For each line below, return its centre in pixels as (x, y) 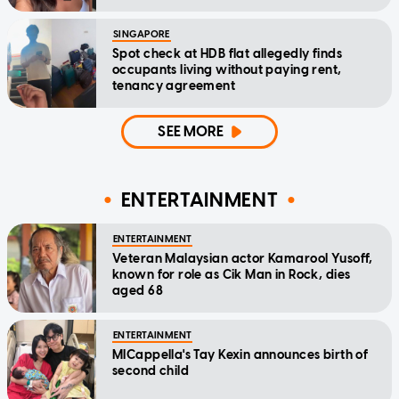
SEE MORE (191, 131)
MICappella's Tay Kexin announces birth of (240, 354)
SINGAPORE (142, 34)
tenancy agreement (174, 85)
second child (151, 370)
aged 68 (138, 290)
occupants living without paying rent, (227, 69)
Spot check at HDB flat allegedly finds (227, 53)
